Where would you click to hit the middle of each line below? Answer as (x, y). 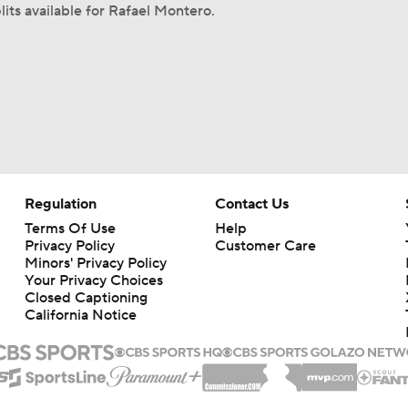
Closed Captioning (86, 298)
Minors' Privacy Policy (95, 263)
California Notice (80, 315)
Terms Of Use (70, 229)
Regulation (60, 204)
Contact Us (251, 204)
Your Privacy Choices (93, 280)
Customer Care (265, 246)
